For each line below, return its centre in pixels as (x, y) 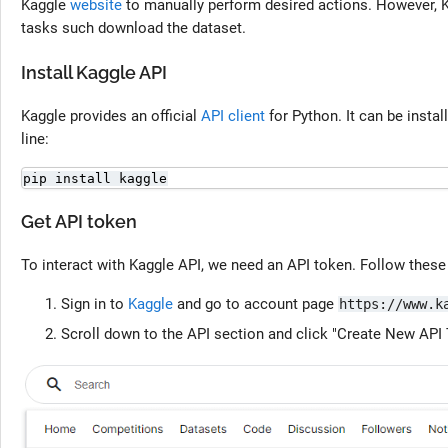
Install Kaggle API (94, 72)
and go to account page (255, 304)
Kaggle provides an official (111, 116)
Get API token (79, 221)
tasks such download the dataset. (133, 28)
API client (233, 116)
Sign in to (94, 304)
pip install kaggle (95, 178)
